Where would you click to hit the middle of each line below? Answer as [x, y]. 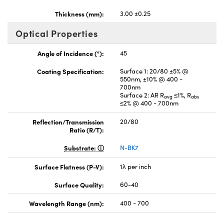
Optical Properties [57, 33]
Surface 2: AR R [142, 95]
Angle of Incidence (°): [71, 53]
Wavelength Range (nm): [66, 203]
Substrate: [81, 147]
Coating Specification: [70, 71]
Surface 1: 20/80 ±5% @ [154, 71]
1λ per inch [135, 166]
